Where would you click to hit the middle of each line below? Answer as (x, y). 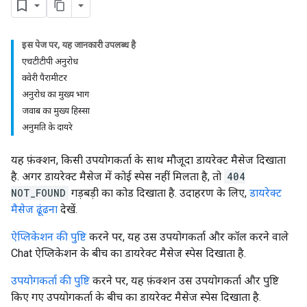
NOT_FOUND (38, 193)
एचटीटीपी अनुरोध (50, 61)
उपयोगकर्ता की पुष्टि (50, 281)
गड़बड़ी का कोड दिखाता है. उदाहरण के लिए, (159, 193)
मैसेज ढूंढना (34, 209)
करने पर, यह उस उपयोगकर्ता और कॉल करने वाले (187, 237)
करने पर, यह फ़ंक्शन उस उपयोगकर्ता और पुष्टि (184, 281)
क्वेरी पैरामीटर (45, 78)
